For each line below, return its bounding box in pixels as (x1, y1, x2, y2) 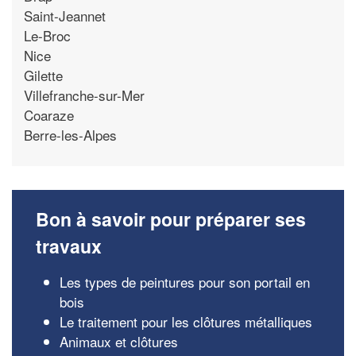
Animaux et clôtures (60, 331, 178, 351)
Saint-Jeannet (24, 5, 106, 25)
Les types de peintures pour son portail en (60, 272, 310, 292)
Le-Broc (24, 25, 71, 45)
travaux (36, 233, 102, 259)
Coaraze (24, 104, 74, 125)
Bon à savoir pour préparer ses (36, 206, 306, 232)
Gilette (24, 64, 63, 85)
